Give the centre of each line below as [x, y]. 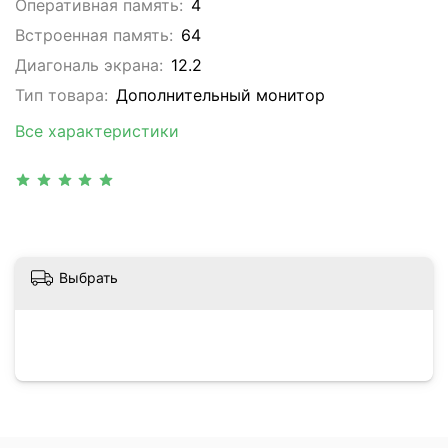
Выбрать [88, 278]
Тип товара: [61, 95]
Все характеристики [97, 131]
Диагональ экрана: [89, 65]
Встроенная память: [94, 35]
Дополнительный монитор [221, 95]
